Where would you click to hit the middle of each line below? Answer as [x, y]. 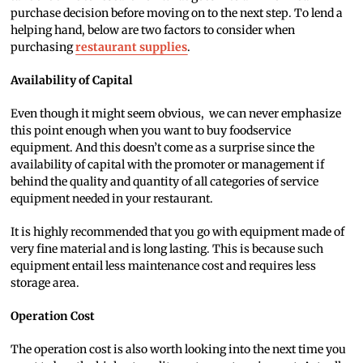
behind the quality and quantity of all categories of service [165, 181]
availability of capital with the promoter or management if [168, 164]
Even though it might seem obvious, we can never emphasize [176, 113]
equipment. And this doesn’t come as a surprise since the [163, 147]
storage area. [45, 282]
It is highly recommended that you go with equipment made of [178, 231]
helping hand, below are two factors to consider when [153, 30]
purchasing [43, 47]
